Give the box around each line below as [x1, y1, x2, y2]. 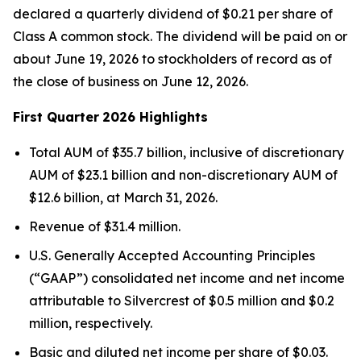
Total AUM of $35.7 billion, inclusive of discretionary [29, 144, 344, 160]
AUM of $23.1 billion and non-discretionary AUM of [29, 167, 338, 183]
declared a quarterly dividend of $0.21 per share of [13, 6, 333, 22]
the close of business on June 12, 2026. [13, 73, 248, 89]
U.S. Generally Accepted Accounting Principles [29, 247, 315, 263]
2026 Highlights [102, 109, 208, 125]
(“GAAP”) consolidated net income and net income [29, 270, 345, 286]
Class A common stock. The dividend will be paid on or [13, 28, 347, 44]
